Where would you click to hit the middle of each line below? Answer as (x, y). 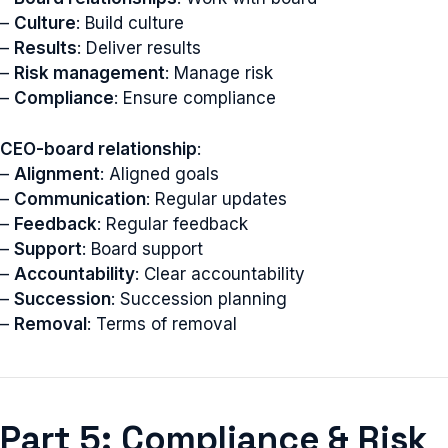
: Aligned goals (159, 173)
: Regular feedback (172, 223)
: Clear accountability (220, 273)
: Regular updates (216, 198)
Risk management (89, 73)
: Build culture (130, 23)
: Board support (142, 248)
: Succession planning (199, 298)
